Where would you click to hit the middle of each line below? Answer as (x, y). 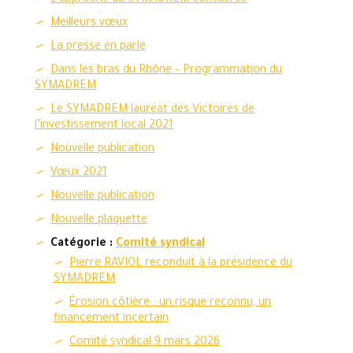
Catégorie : (83, 244)
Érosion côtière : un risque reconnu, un (170, 303)
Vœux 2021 (79, 173)
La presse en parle (98, 47)
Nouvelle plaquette (99, 221)
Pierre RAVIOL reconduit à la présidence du (181, 264)
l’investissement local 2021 (104, 126)
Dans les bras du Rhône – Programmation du (166, 71)
